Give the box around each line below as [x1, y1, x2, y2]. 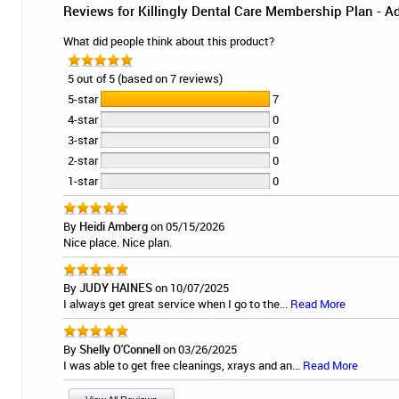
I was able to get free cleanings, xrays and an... [63, 357, 303, 374]
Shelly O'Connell [79, 341, 160, 358]
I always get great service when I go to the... [63, 296, 290, 313]
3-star [68, 132, 101, 149]
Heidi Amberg [79, 218, 148, 235]
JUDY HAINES [79, 280, 152, 297]
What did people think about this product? [63, 33, 274, 50]
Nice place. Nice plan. [63, 234, 172, 251]
